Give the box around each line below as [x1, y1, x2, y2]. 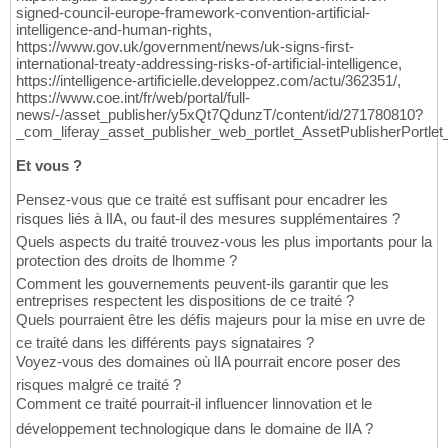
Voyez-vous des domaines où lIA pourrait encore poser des [16, 353, 401, 371]
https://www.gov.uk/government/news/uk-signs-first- [16, 38, 354, 56]
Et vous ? [16, 157, 82, 175]
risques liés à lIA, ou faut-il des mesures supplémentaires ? [16, 210, 400, 228]
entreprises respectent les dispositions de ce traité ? [16, 292, 354, 310]
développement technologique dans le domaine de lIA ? [16, 420, 373, 438]
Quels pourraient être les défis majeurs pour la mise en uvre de [16, 311, 425, 329]
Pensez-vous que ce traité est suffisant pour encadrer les [16, 191, 388, 209]
